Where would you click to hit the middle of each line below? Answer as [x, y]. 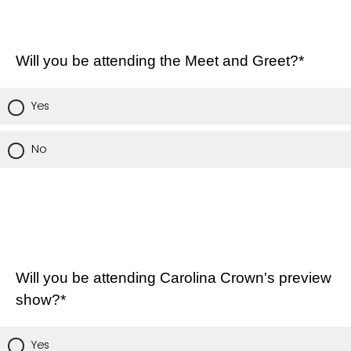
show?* [41, 299]
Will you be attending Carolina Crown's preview [174, 277]
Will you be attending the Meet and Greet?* [160, 61]
